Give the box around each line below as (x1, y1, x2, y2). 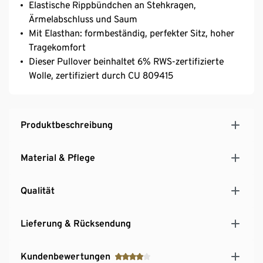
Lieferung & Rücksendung (21, 217, 131, 229)
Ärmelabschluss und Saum (29, 13, 137, 25)
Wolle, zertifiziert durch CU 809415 (29, 69, 173, 81)
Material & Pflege (21, 151, 95, 163)
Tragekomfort (29, 41, 86, 53)
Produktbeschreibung (21, 119, 113, 130)
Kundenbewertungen (21, 250, 110, 262)
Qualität (21, 184, 55, 196)
